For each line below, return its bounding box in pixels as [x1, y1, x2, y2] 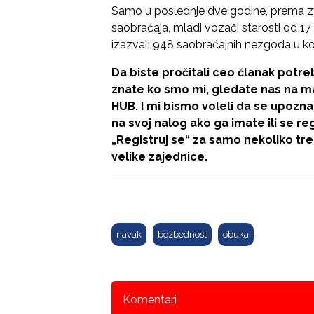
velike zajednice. [111, 150, 207, 164]
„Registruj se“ [111, 133, 190, 147]
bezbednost [158, 229, 207, 240]
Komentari [123, 293, 177, 307]
